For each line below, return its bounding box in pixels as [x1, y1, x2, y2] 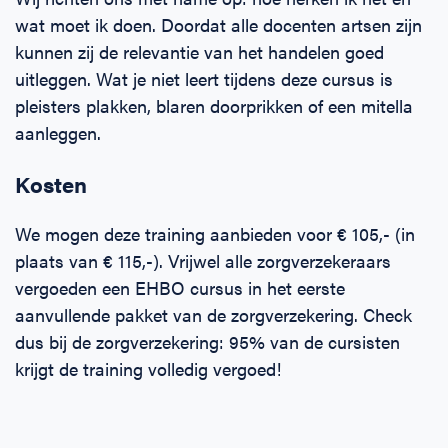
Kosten [15, 168, 87, 199]
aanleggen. [15, 120, 101, 145]
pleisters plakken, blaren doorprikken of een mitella [15, 93, 413, 118]
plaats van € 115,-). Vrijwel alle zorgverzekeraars [15, 248, 391, 273]
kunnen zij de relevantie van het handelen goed [15, 39, 384, 64]
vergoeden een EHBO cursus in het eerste [15, 275, 345, 300]
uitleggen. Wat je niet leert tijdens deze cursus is [15, 66, 393, 91]
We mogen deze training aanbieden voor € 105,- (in [15, 221, 415, 246]
